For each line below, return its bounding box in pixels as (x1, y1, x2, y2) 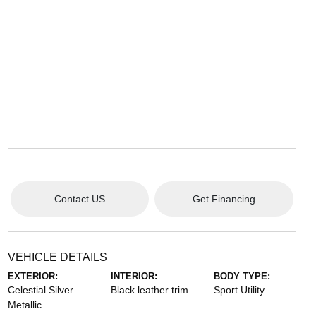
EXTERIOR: (7, 271, 58, 281)
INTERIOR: (110, 271, 157, 281)
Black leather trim (110, 284, 188, 296)
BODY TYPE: (214, 271, 271, 281)
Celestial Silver (7, 284, 73, 296)
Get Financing (192, 193, 255, 205)
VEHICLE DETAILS (7, 251, 107, 263)
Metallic (7, 299, 42, 310)
